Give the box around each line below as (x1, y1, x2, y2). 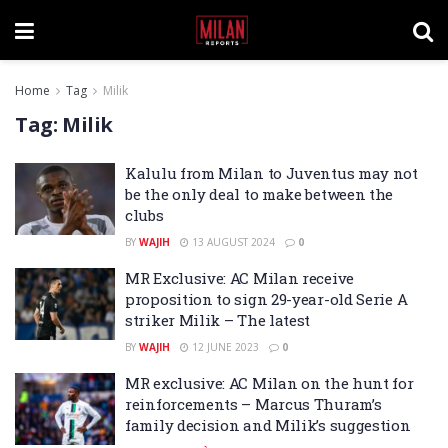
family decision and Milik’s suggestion (125, 415, 411, 435)
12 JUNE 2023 (189, 340, 259, 354)
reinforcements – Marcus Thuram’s (125, 394, 382, 414)
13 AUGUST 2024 (189, 235, 275, 249)
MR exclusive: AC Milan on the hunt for (125, 373, 414, 393)
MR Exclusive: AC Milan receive (125, 268, 354, 288)
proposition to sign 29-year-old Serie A (125, 289, 408, 309)
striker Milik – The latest (125, 310, 311, 330)
